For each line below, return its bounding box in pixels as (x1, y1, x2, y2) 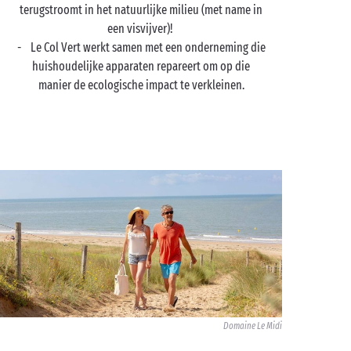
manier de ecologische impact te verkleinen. (38, 78, 244, 92)
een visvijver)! (107, 21, 175, 36)
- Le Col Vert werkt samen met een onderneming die (16, 40, 266, 55)
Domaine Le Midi (223, 320, 282, 331)
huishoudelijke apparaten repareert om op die (32, 59, 250, 74)
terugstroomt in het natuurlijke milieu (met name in (20, 2, 262, 17)
